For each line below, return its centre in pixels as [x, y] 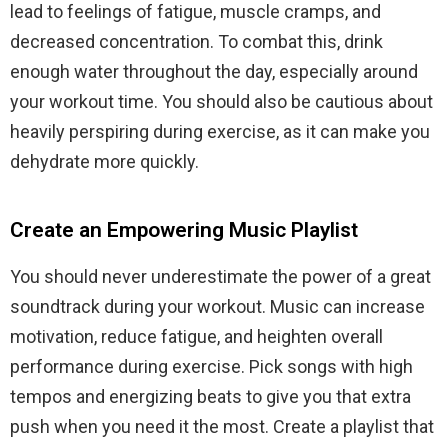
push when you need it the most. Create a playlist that [222, 427]
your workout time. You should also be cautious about [221, 102]
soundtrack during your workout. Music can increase [217, 307]
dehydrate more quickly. [104, 162]
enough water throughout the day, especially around [214, 72]
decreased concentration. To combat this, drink [196, 42]
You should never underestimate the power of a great [220, 277]
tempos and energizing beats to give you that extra [210, 397]
